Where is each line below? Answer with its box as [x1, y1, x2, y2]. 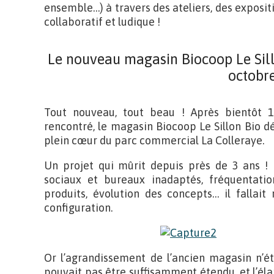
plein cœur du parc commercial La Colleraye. [44, 134, 264, 147]
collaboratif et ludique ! [44, 15, 160, 28]
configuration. [44, 201, 113, 214]
